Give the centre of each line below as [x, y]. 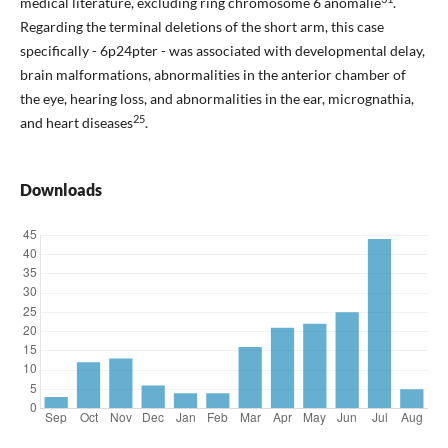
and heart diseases [76, 123]
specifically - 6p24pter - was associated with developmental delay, [222, 51]
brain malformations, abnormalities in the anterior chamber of [212, 75]
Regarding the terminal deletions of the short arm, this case [201, 27]
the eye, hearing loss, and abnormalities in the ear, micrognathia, [216, 99]
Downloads [60, 190]
